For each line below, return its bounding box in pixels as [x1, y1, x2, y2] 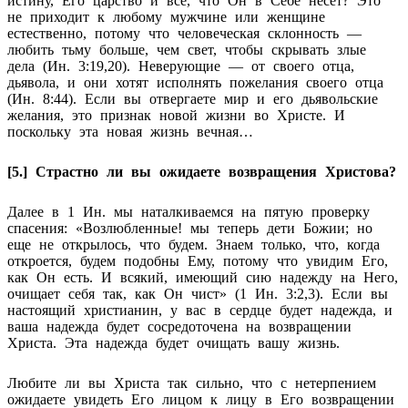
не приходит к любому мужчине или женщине [7, 8, 325, 25]
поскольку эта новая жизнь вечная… [7, 123, 253, 139]
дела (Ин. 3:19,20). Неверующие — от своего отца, [7, 57, 354, 74]
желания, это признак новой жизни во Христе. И [7, 107, 345, 123]
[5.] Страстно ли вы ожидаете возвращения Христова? [7, 163, 396, 179]
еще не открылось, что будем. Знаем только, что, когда [7, 236, 380, 252]
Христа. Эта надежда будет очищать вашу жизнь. [7, 334, 340, 351]
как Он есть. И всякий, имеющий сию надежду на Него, [7, 269, 398, 285]
